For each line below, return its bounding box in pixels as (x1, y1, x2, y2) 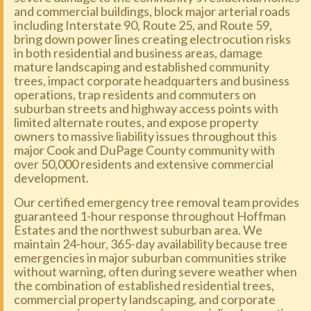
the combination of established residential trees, (14, 278, 274, 293)
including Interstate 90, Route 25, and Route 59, (14, 17, 272, 33)
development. (14, 170, 89, 185)
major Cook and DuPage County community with (14, 142, 275, 158)
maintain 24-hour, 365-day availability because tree (14, 236, 287, 251)
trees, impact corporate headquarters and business (14, 73, 289, 88)
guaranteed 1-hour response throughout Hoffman (14, 208, 286, 224)
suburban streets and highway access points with (14, 101, 278, 116)
